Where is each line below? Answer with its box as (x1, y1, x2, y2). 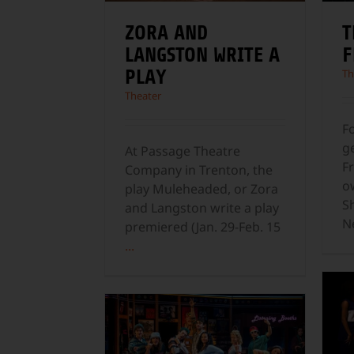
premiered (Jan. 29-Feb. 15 (125, 218, 281, 236)
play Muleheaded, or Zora (125, 180, 278, 198)
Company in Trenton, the (125, 161, 273, 179)
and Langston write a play (125, 199, 279, 217)
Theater (125, 88, 161, 104)
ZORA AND (125, 21, 208, 45)
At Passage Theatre (125, 142, 240, 160)
